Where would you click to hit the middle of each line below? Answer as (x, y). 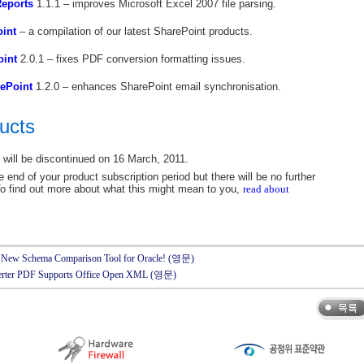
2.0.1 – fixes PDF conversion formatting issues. (131, 59)
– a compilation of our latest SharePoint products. (134, 31)
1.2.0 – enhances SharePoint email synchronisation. (157, 87)
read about (266, 189)
